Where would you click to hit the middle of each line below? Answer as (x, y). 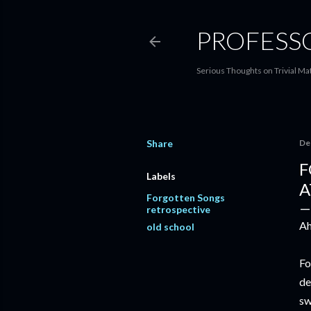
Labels (161, 176)
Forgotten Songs (186, 197)
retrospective (178, 209)
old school (170, 227)
